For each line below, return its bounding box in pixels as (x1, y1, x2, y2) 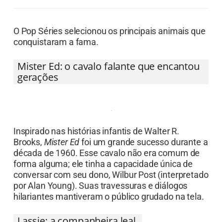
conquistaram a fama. (13, 36, 99, 47)
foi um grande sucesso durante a (79, 148, 208, 159)
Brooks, (13, 148, 44, 159)
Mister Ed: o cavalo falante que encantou (17, 59, 200, 73)
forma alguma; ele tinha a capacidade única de (13, 170, 193, 181)
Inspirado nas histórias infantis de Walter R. (13, 137, 180, 148)
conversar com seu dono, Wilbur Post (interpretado (13, 181, 209, 192)
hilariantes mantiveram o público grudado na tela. (13, 203, 204, 214)
